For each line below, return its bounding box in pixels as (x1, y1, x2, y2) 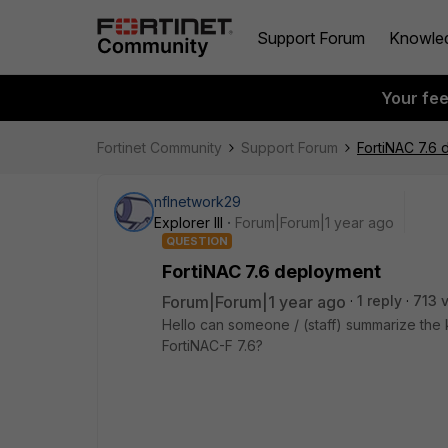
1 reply (357, 292, 402, 309)
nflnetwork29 (154, 193, 241, 210)
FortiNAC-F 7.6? (162, 337, 263, 354)
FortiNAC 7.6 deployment (162, 261, 381, 282)
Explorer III (154, 214, 223, 231)
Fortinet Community (97, 139, 222, 156)
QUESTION (166, 234, 228, 248)
